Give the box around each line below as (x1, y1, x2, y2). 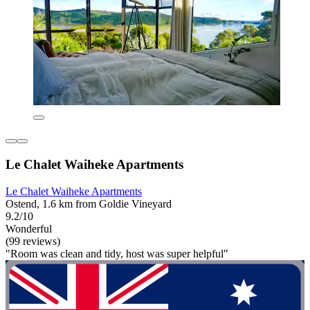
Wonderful (6, 222, 52, 235)
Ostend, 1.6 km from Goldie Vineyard (6, 197, 172, 210)
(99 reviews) (6, 235, 60, 247)
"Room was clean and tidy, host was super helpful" (6, 247, 228, 259)
